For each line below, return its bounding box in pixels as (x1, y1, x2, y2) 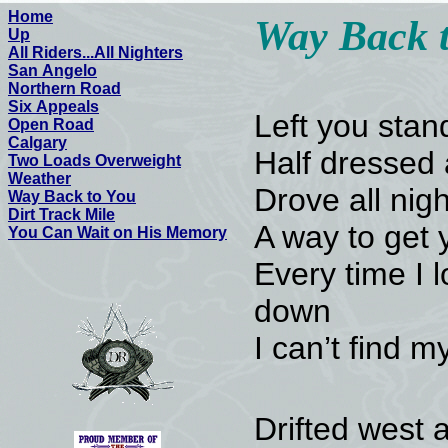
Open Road (8, 116, 94, 133)
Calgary (8, 134, 67, 151)
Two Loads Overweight (8, 152, 181, 169)
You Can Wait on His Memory (8, 224, 227, 241)
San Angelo (8, 62, 97, 79)
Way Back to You (8, 188, 136, 205)
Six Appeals (8, 98, 99, 115)
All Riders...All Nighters (8, 44, 183, 61)
